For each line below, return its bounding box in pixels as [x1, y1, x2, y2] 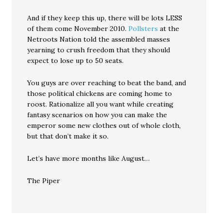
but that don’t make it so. [27, 132, 109, 140]
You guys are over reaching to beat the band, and [27, 78, 186, 87]
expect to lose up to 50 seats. [27, 56, 124, 65]
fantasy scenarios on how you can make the [27, 110, 168, 119]
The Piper [27, 176, 61, 185]
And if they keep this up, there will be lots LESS [27, 14, 183, 22]
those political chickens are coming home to [27, 89, 172, 98]
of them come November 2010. [27, 24, 129, 33]
